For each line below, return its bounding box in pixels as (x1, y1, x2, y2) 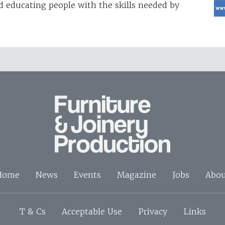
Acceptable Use (61, 206, 122, 217)
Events (73, 170, 101, 180)
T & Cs (19, 206, 46, 217)
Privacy (138, 206, 167, 217)
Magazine (117, 170, 156, 180)
